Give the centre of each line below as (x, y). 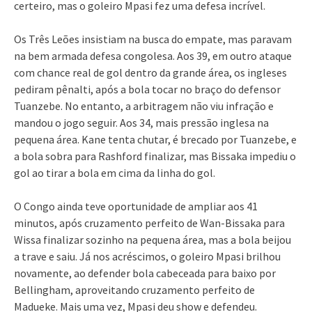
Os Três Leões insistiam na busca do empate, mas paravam (153, 39)
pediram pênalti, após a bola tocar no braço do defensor (147, 89)
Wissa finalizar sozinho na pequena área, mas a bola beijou (153, 239)
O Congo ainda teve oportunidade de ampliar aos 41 (136, 206)
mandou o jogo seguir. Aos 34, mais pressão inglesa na (141, 122)
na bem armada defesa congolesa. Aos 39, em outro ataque (153, 55)
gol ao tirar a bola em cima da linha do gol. (115, 172)
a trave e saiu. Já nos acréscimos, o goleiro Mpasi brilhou (147, 256)
